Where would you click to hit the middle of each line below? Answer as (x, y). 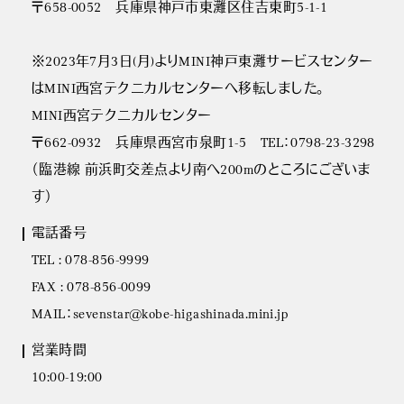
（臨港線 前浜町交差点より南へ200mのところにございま (201, 171)
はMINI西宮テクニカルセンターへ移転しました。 (178, 90)
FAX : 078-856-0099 (91, 289)
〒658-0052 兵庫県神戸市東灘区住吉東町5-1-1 (179, 9)
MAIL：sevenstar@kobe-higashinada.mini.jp (160, 316)
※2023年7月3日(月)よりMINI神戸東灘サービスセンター (202, 63)
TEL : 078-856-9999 (90, 262)
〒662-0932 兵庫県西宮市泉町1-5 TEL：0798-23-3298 (203, 144)
